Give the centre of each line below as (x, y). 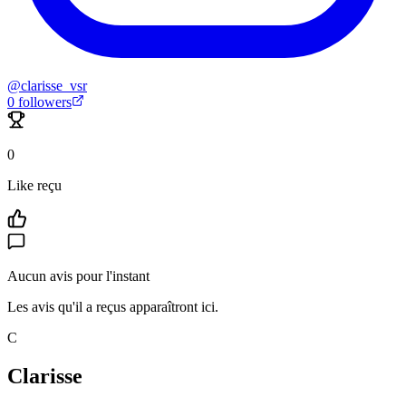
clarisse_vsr (54, 86)
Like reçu (34, 186)
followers (43, 102)
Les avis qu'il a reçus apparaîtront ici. (113, 307)
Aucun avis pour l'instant (78, 276)
